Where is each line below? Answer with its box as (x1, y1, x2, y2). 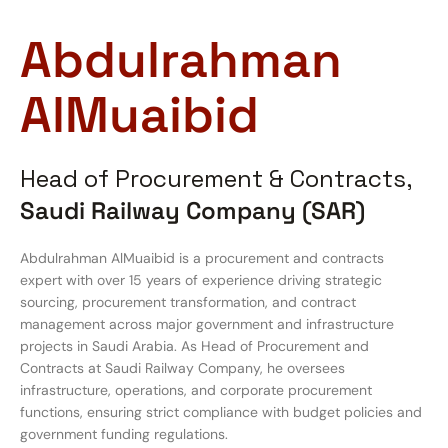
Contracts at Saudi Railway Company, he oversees (20, 359, 345, 377)
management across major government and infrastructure (20, 315, 394, 333)
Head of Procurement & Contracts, (20, 163, 412, 194)
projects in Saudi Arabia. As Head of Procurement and (20, 337, 369, 355)
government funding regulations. (20, 425, 228, 443)
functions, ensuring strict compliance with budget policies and (20, 403, 422, 421)
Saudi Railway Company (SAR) (20, 195, 365, 226)
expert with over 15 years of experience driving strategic (20, 271, 382, 289)
